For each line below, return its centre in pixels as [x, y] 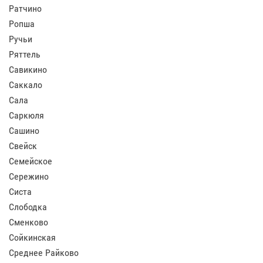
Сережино [29, 176]
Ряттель [25, 54]
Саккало [26, 85]
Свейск [23, 146]
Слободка [28, 207]
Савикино [28, 70]
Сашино [24, 131]
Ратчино [25, 9]
